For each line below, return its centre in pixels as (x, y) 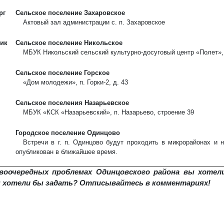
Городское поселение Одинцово (68, 133)
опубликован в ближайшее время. (66, 152)
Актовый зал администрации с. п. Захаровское (94, 22)
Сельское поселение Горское (62, 73)
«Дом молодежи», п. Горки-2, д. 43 (75, 82)
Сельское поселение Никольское (69, 43)
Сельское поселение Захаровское (70, 13)
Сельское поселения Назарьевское (72, 103)
